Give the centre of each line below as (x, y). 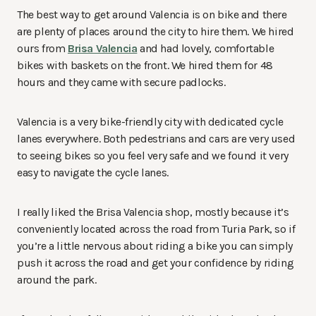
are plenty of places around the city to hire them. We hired (156, 32)
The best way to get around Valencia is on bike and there (152, 15)
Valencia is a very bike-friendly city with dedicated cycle (150, 122)
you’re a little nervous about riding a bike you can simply (155, 246)
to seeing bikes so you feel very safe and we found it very (153, 156)
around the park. (58, 280)
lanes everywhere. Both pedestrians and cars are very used (156, 139)
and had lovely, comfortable (206, 49)
